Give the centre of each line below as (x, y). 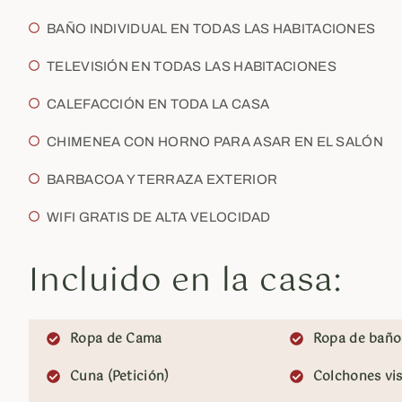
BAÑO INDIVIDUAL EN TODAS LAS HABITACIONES (211, 29)
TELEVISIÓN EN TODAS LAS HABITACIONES (192, 66)
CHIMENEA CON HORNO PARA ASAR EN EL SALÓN (215, 142)
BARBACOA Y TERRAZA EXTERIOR (162, 179)
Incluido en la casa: (185, 282)
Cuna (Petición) (120, 377)
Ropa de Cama (116, 339)
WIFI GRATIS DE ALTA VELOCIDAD (159, 217)
